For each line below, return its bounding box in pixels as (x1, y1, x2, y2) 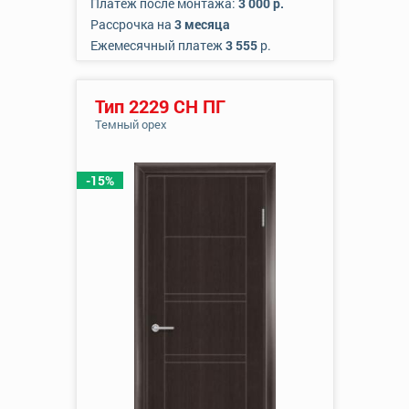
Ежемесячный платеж (89, 37, 225, 54)
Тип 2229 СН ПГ (94, 94, 225, 118)
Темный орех (94, 116, 167, 132)
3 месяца (173, 16, 230, 33)
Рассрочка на (89, 16, 174, 33)
